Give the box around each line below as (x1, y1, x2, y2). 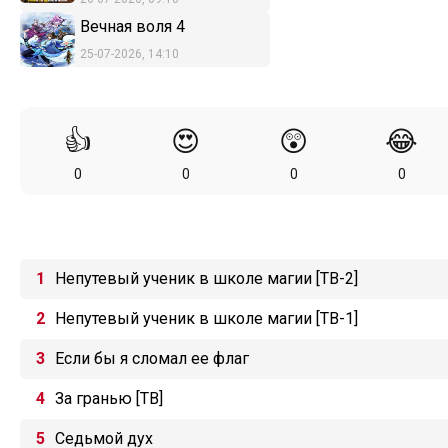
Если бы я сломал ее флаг (55, 349, 249, 368)
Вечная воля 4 (80, 17, 185, 36)
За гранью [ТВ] (55, 389, 163, 408)
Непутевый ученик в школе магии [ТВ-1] (55, 309, 358, 328)
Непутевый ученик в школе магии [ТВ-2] (55, 269, 358, 288)
